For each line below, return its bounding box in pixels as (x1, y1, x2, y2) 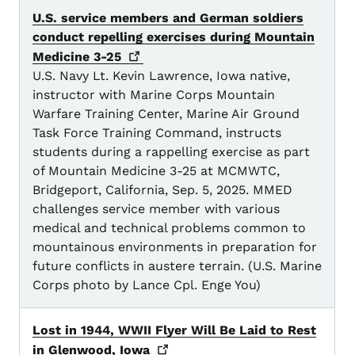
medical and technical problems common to (32, 220, 306, 236)
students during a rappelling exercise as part (32, 144, 310, 160)
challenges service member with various (32, 201, 280, 217)
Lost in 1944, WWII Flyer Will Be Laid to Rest (32, 323, 316, 338)
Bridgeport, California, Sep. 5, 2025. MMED (32, 182, 292, 198)
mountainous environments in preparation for (32, 239, 317, 255)
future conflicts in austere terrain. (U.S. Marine (32, 258, 322, 274)
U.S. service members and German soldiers (32, 10, 303, 26)
